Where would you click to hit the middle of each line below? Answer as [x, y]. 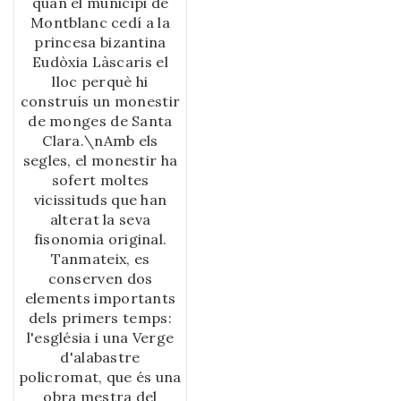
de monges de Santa [100, 121]
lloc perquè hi [100, 82]
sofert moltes [100, 180]
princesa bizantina [100, 43]
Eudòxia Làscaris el [100, 62]
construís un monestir [100, 102]
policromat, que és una [100, 377]
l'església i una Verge [100, 338]
